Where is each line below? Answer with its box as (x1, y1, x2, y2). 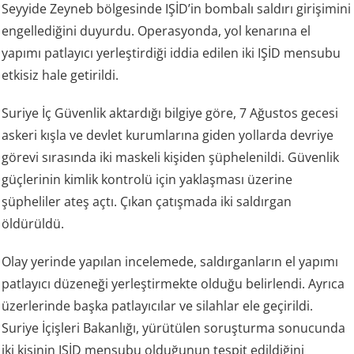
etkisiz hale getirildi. (2, 66, 119, 85)
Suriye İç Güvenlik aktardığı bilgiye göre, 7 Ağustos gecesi (2, 104, 339, 122)
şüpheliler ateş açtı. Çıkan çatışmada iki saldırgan (2, 193, 292, 211)
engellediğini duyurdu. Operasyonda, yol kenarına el (2, 22, 311, 40)
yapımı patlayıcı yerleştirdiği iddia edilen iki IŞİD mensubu (2, 44, 341, 62)
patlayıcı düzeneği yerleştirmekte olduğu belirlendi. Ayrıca (2, 275, 345, 293)
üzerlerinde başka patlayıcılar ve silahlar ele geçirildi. (2, 297, 314, 315)
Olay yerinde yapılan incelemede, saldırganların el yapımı (2, 253, 339, 271)
